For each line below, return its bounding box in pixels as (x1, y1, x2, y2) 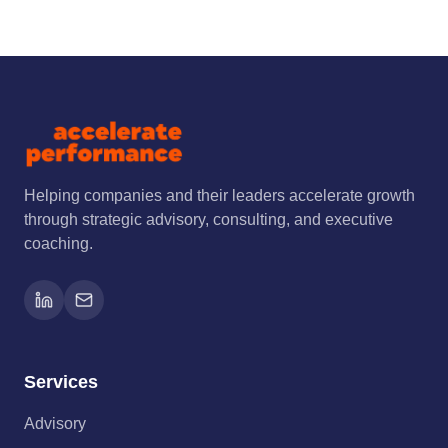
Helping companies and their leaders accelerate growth (24, 187, 415, 204)
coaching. (24, 235, 93, 252)
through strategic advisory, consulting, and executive (24, 211, 393, 228)
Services (24, 372, 98, 392)
